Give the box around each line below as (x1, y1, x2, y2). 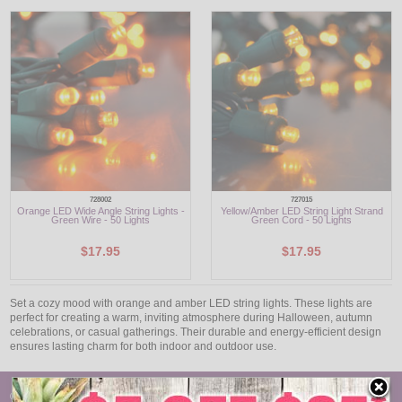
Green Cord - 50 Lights (251, 214, 352, 226)
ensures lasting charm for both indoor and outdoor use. (10, 340, 277, 354)
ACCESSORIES (13, 137, 120, 153)
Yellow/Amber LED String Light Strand (220, 205, 383, 217)
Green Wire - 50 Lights (51, 214, 150, 226)
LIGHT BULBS (13, 100, 109, 116)
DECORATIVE (13, 62, 109, 78)
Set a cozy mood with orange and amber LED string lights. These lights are (10, 297, 373, 310)
